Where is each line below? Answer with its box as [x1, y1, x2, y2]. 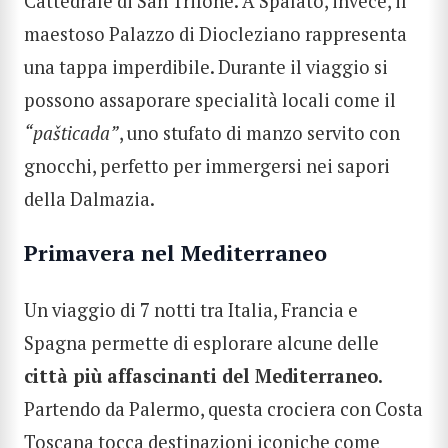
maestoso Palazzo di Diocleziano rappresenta [24, 22, 407, 47]
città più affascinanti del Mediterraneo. [24, 363, 383, 388]
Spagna [24, 330, 87, 355]
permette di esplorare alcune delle [87, 330, 379, 355]
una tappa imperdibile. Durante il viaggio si [24, 55, 388, 80]
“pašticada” [24, 121, 119, 146]
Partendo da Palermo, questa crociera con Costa [24, 396, 423, 421]
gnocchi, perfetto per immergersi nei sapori [24, 154, 390, 179]
